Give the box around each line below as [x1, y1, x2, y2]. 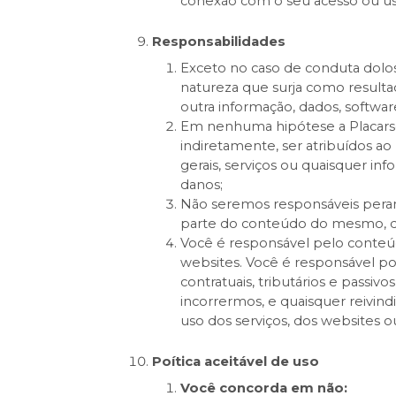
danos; [179, 177, 223, 194]
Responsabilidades [151, 34, 286, 50]
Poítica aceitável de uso [151, 354, 319, 370]
